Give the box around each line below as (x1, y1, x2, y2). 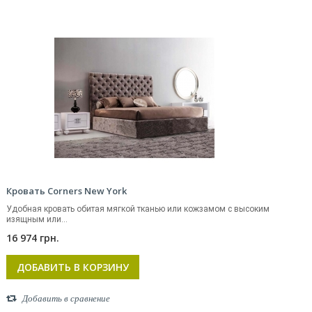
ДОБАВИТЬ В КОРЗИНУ (17, 260, 129, 274)
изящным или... (6, 214, 68, 224)
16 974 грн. (6, 231, 59, 244)
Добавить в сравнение (22, 293, 110, 304)
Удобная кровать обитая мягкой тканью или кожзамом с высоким (6, 204, 270, 214)
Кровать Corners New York (6, 185, 127, 197)
